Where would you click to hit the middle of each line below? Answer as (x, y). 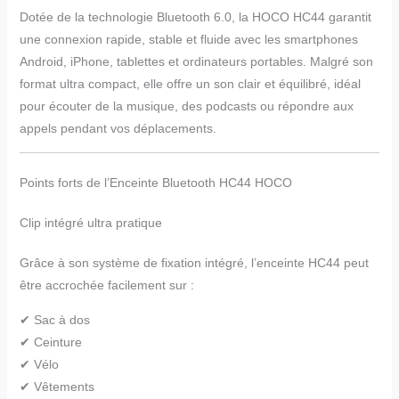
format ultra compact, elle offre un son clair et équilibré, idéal (190, 83)
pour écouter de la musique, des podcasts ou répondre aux (186, 106)
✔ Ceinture (50, 342)
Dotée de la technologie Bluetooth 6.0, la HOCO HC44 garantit (195, 16)
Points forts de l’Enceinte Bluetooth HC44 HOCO (155, 182)
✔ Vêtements (57, 386)
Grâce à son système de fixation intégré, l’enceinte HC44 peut (194, 262)
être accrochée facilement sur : (106, 285)
